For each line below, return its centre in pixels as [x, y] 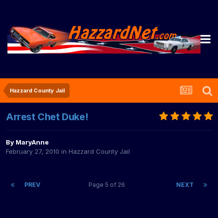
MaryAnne [32, 142]
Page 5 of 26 [108, 185]
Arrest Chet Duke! [47, 117]
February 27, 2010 [33, 152]
